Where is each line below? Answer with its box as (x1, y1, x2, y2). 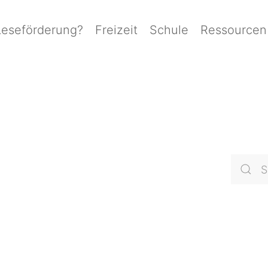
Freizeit (95, 23, 138, 37)
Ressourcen (200, 23, 267, 37)
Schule (150, 23, 188, 37)
